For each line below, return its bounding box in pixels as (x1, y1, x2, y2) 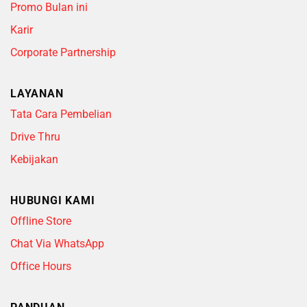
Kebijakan (10, 152, 58, 166)
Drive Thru (10, 130, 60, 143)
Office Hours (10, 259, 74, 273)
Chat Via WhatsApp (10, 236, 104, 250)
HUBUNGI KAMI (10, 193, 95, 207)
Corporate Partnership (10, 45, 116, 59)
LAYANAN (10, 86, 64, 100)
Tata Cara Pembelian (10, 107, 112, 121)
